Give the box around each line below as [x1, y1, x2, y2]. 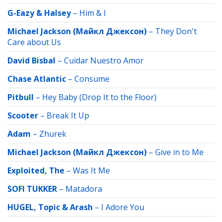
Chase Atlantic [7, 73, 66, 84]
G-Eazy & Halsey [7, 7, 71, 18]
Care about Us [7, 37, 61, 48]
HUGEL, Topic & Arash [7, 202, 93, 213]
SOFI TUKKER [7, 183, 57, 194]
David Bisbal [7, 55, 55, 66]
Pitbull [7, 92, 34, 103]
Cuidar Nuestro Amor [64, 55, 144, 66]
